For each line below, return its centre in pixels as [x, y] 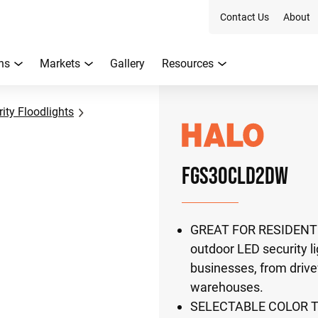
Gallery [127, 64]
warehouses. [227, 287]
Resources [188, 64]
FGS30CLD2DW [235, 175]
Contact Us [245, 17]
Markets [60, 64]
